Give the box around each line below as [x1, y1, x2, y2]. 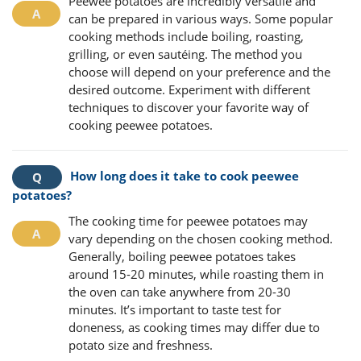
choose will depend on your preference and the [68, 63, 330, 80]
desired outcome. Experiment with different [68, 81, 310, 98]
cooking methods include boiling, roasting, [68, 27, 304, 44]
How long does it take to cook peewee [70, 167, 299, 184]
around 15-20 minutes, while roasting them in [68, 265, 324, 282]
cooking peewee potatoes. [68, 116, 213, 133]
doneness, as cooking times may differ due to [68, 318, 320, 335]
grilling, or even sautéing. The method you [68, 45, 302, 62]
